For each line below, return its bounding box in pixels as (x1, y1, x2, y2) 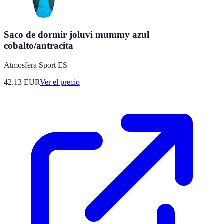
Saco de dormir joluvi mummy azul (4, 29, 149, 40)
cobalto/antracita (4, 40, 73, 51)
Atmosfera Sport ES (4, 60, 67, 69)
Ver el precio (40, 77, 80, 86)
